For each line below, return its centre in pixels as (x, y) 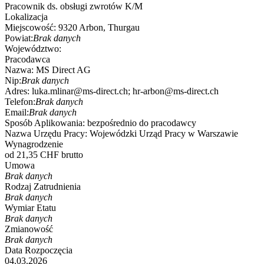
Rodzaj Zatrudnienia (43, 187)
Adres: (17, 91)
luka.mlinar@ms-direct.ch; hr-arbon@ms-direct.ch (124, 91)
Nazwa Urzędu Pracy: (46, 134)
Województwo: (33, 49)
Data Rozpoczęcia (39, 250)
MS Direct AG (62, 70)
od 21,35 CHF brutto (44, 155)
